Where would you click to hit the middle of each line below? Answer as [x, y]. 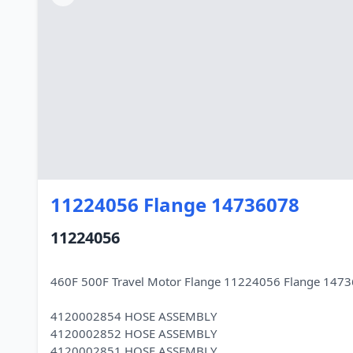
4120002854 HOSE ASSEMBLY [134, 316]
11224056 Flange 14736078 [175, 204]
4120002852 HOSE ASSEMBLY [134, 333]
